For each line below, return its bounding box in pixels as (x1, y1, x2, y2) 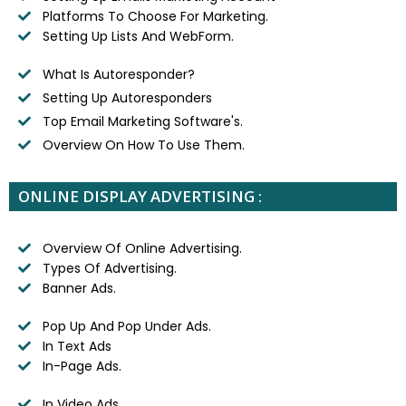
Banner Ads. (42, 278, 116, 297)
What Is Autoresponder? (42, 64, 195, 83)
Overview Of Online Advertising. (42, 238, 242, 257)
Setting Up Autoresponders (42, 88, 212, 107)
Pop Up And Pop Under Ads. (42, 316, 211, 335)
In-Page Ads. (42, 356, 121, 375)
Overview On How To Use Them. (42, 135, 245, 154)
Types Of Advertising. (42, 258, 177, 277)
